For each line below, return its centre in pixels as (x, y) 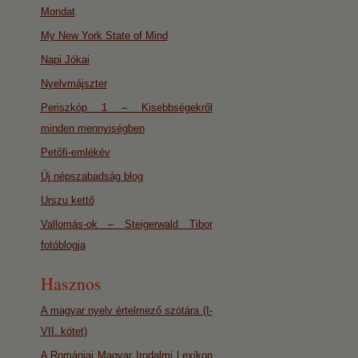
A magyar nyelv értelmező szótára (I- (126, 310)
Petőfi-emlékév (75, 152)
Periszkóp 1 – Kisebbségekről (126, 107)
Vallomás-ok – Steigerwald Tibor (126, 224)
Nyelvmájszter (74, 84)
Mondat (58, 12)
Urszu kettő (67, 200)
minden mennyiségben (92, 128)
